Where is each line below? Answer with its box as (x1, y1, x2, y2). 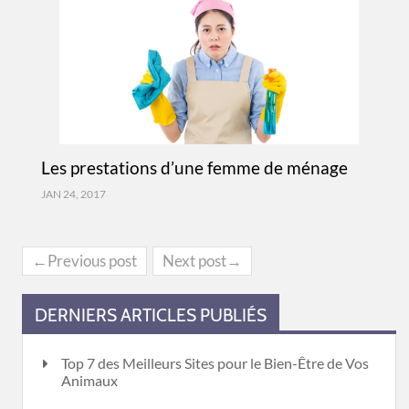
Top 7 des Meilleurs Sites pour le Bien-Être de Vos (61, 354, 369, 372)
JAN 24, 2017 (40, 187, 106, 201)
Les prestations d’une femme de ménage (40, 157, 348, 178)
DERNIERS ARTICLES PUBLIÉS (35, 304, 267, 326)
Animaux (61, 372, 118, 389)
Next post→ (163, 251, 242, 270)
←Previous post (32, 251, 137, 270)
